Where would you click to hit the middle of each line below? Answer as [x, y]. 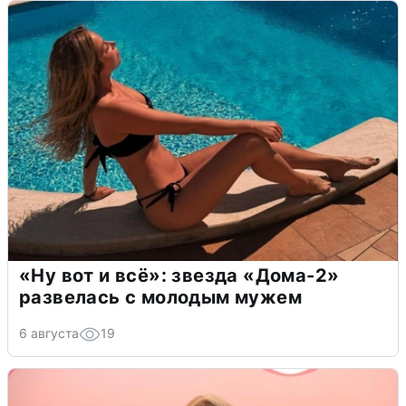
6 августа [49, 333]
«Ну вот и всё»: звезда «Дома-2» [179, 275]
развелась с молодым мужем [160, 297]
